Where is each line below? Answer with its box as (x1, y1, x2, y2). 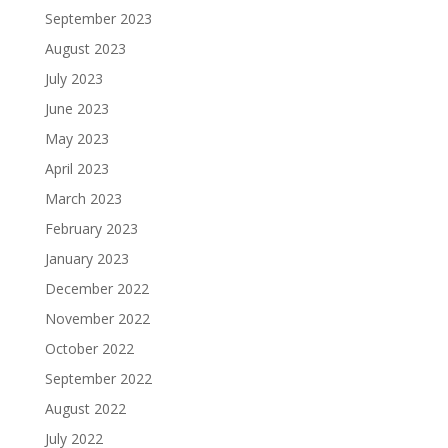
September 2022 (44, 369, 152, 389)
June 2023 (44, 99, 109, 119)
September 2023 (44, 9, 152, 29)
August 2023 (44, 39, 126, 59)
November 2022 (44, 309, 150, 329)
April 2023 (44, 159, 109, 179)
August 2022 (44, 399, 126, 419)
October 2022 (44, 339, 134, 359)
